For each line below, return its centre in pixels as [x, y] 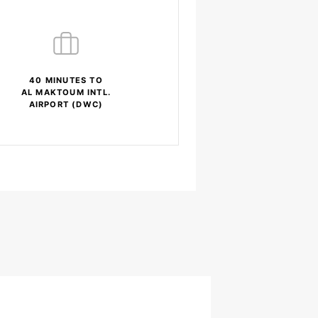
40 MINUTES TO [66, 81]
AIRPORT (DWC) [66, 105]
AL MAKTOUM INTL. [66, 93]
